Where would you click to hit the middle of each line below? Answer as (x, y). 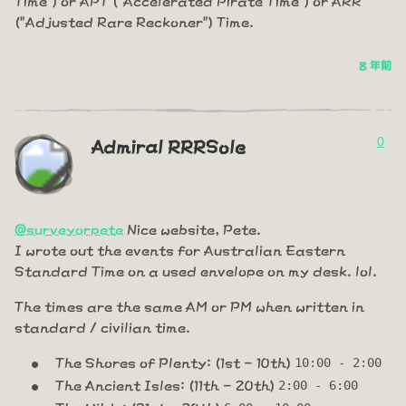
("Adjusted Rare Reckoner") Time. (134, 21)
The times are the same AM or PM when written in (189, 305)
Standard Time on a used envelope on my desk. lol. (196, 270)
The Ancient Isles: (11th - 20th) (167, 384)
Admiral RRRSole (168, 145)
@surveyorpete (69, 228)
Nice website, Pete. (192, 228)
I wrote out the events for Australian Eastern (180, 249)
